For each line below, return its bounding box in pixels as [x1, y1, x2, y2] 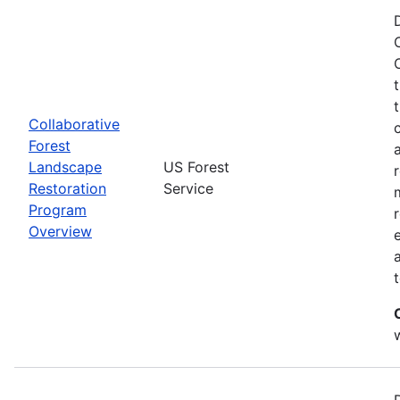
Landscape [29, 157, 102, 176]
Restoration [29, 179, 106, 197]
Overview [29, 221, 92, 240]
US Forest [163, 157, 229, 176]
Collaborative [29, 114, 120, 133]
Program [29, 200, 87, 219]
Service [163, 179, 213, 197]
